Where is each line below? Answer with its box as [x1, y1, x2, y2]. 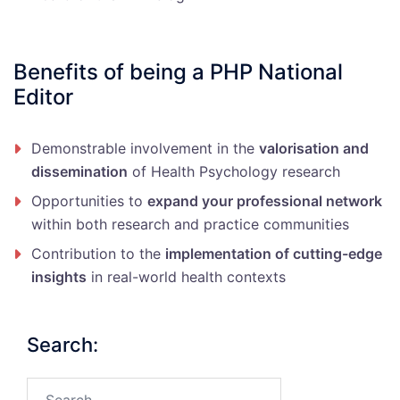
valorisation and [259, 139, 369, 158]
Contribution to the [31, 245, 165, 263]
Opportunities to [31, 192, 147, 211]
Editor [13, 84, 73, 111]
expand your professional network [147, 192, 382, 211]
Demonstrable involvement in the [31, 139, 259, 158]
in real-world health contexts [87, 268, 286, 287]
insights [31, 268, 87, 287]
